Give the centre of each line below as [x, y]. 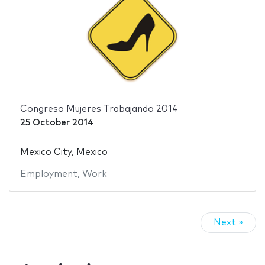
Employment [49, 174]
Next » [228, 223]
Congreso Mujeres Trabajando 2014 [99, 109]
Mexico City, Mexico [64, 152]
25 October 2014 [56, 123]
